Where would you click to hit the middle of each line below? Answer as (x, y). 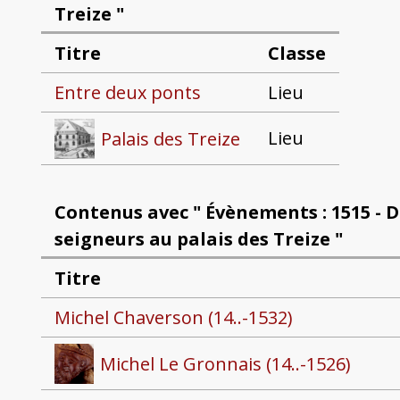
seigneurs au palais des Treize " (198, 238)
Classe (296, 54)
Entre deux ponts (127, 93)
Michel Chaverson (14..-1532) (173, 318)
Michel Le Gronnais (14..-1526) (226, 363)
